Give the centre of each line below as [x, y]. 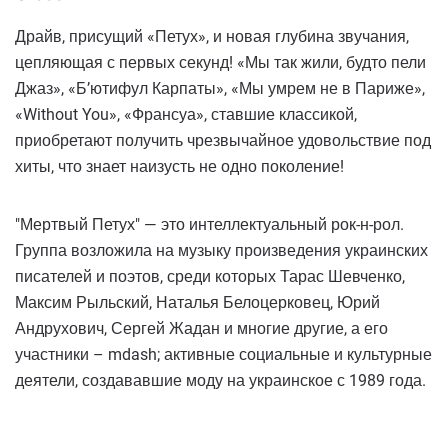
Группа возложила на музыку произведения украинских [221, 250]
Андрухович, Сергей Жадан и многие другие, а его [201, 328]
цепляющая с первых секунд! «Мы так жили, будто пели [220, 62]
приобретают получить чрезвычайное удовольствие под [223, 140]
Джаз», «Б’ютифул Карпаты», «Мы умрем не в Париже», [220, 88]
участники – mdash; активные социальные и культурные [223, 354]
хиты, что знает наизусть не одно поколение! [179, 166]
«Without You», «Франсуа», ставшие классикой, [186, 114]
